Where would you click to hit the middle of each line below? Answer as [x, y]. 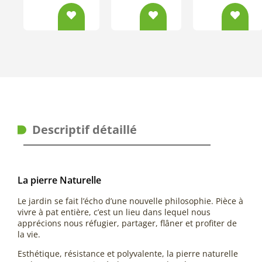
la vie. [29, 234]
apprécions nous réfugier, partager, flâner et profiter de [127, 223]
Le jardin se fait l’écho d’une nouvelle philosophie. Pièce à [130, 201]
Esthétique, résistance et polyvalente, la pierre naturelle [128, 253]
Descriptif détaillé [85, 129]
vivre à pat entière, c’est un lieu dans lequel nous [114, 212]
